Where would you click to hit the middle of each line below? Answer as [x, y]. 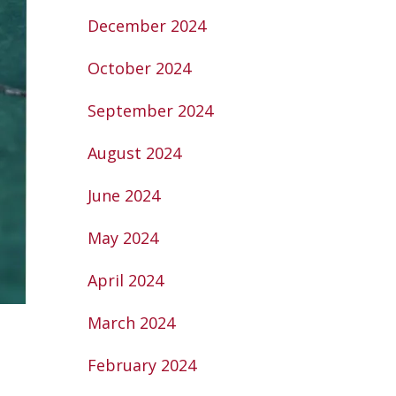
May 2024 [122, 238]
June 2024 [123, 195]
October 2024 [139, 68]
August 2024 [134, 153]
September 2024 [150, 110]
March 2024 [131, 323]
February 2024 [141, 365]
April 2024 [125, 280]
